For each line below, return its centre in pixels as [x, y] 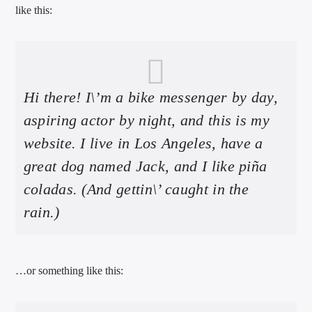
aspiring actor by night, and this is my [147, 120]
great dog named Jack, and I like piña [145, 166]
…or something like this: [70, 270]
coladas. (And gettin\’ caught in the [136, 189]
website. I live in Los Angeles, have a [143, 143]
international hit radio [118, 108]
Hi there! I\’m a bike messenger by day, [151, 97]
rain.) [41, 212]
